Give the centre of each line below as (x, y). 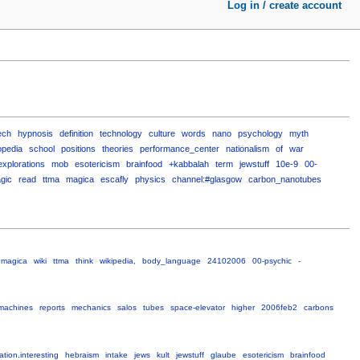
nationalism (247, 148)
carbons (318, 308)
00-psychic (272, 261)
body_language (171, 261)
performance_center (179, 148)
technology (121, 133)
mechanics (91, 308)
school (41, 148)
